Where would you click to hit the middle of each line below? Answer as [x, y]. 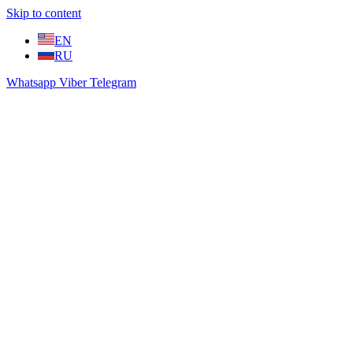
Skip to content [44, 13]
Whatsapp [31, 82]
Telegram [113, 82]
